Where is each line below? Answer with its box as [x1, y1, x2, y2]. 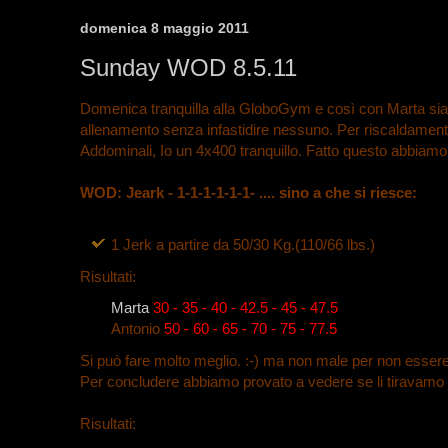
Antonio [111, 319, 160, 337]
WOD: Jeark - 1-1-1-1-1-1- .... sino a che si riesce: [80, 184, 417, 202]
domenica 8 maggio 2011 [80, 20, 249, 37]
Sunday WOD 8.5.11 [80, 54, 297, 82]
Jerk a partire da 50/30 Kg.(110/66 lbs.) [123, 236, 375, 254]
